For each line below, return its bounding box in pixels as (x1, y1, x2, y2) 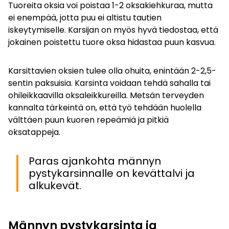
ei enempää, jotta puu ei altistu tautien (8, 11, 162, 24)
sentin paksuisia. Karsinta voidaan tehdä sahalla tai (8, 77, 211, 89)
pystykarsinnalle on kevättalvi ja (29, 166, 195, 180)
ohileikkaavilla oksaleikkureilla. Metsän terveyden (8, 89, 204, 101)
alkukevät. (29, 178, 81, 193)
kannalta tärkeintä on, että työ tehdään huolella (8, 101, 201, 113)
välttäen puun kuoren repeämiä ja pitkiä (8, 113, 169, 126)
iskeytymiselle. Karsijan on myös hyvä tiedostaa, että (8, 24, 218, 36)
